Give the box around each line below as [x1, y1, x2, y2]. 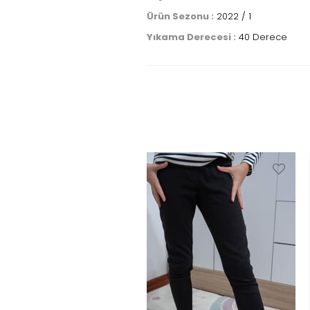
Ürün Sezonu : [147, 10, 214, 23]
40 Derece [236, 30, 287, 44]
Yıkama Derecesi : [147, 30, 236, 44]
